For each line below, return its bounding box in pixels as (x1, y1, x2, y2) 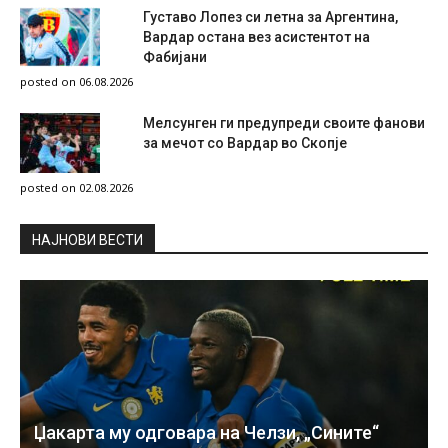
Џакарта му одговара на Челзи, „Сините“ (34, 421, 379, 443)
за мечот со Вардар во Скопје (143, 134, 347, 151)
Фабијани (143, 48, 207, 65)
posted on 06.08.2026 (20, 73, 133, 89)
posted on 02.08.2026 (20, 179, 133, 195)
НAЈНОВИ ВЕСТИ (32, 231, 143, 248)
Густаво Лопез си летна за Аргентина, (143, 8, 398, 25)
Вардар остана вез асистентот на (143, 28, 370, 45)
